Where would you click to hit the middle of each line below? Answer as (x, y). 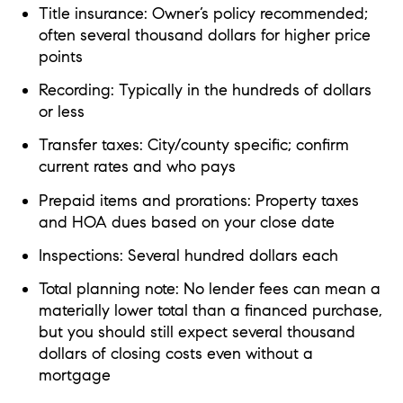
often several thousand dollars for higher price (204, 35)
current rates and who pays (137, 167)
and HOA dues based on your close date (186, 222)
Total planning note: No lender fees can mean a (209, 289)
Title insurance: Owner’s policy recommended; (203, 13)
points (60, 56)
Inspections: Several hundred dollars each (188, 255)
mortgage (74, 376)
